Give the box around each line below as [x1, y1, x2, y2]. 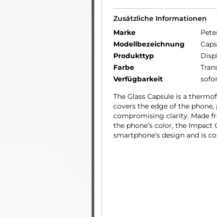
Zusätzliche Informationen [113, 14, 207, 23]
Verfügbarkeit [113, 75, 163, 83]
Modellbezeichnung [113, 40, 185, 48]
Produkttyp [113, 51, 154, 60]
